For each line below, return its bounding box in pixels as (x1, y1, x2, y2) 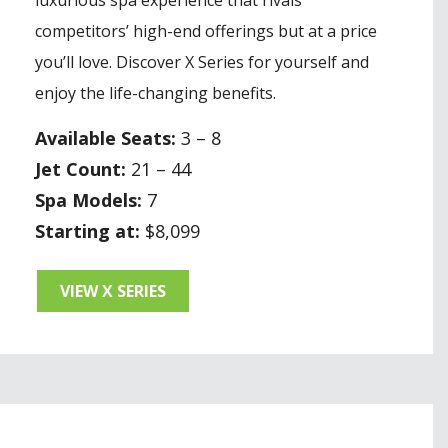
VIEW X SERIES (60, 279, 166, 302)
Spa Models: (35, 187, 142, 212)
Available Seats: (35, 125, 176, 150)
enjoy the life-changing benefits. (35, 81, 276, 104)
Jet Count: (35, 156, 126, 181)
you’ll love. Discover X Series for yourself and (35, 50, 369, 73)
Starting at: (35, 218, 140, 243)
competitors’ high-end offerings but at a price (35, 19, 377, 42)
